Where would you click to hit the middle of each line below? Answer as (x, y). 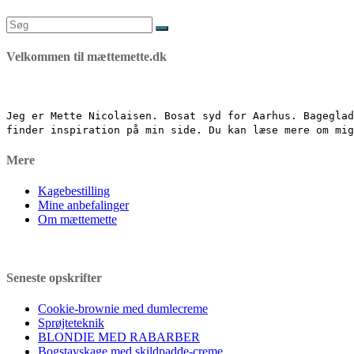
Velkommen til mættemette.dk (87, 57)
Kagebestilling (74, 191)
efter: (18, 37)
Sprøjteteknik (71, 322)
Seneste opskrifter (54, 277)
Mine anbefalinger (83, 205)
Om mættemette (77, 220)
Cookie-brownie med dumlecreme (123, 308)
